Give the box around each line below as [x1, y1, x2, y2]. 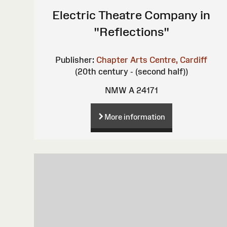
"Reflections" [93, 24, 169, 39]
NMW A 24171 [104, 85, 158, 95]
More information [104, 112, 165, 121]
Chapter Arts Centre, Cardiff [96, 55, 208, 64]
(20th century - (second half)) [74, 66, 188, 76]
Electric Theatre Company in [52, 8, 211, 22]
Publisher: [55, 55, 95, 64]
